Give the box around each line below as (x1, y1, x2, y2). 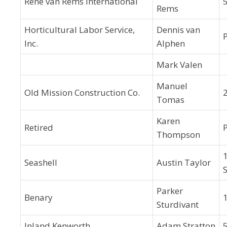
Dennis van (157, 24, 200, 35)
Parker (157, 185, 183, 197)
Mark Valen (157, 59, 202, 70)
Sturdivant (157, 199, 199, 210)
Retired (24, 122, 53, 133)
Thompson (157, 129, 200, 140)
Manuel (157, 80, 187, 92)
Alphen (157, 37, 185, 49)
